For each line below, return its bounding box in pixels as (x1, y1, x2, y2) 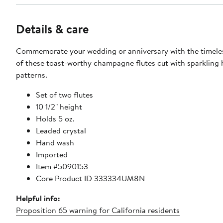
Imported (36, 149, 68, 160)
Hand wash (36, 137, 74, 148)
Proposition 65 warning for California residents (16, 205, 180, 216)
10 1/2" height (36, 101, 82, 112)
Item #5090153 (36, 161, 88, 172)
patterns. (16, 69, 47, 81)
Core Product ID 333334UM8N (36, 173, 145, 184)
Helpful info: (16, 193, 60, 204)
